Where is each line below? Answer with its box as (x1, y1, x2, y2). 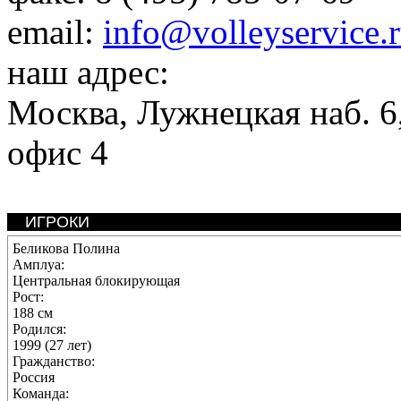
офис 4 (7, 133, 108, 172)
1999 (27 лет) (13, 337, 91, 353)
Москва (7, 93, 119, 132)
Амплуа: (13, 257, 64, 272)
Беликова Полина (13, 241, 120, 256)
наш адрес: (7, 53, 169, 91)
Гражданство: (13, 354, 95, 369)
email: (7, 13, 103, 51)
